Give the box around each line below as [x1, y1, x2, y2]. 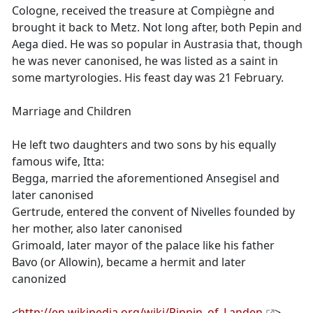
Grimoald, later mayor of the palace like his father [12, 238, 275, 253]
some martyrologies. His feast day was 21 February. [12, 70, 284, 85]
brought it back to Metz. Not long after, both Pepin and [12, 20, 302, 35]
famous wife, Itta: [12, 154, 104, 169]
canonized [12, 271, 66, 286]
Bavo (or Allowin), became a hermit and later [12, 254, 246, 270]
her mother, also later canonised [12, 221, 182, 236]
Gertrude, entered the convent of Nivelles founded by [12, 204, 295, 219]
